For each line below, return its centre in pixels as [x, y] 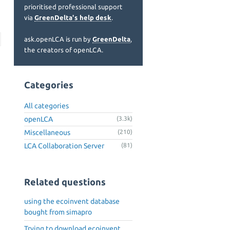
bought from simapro [58, 212]
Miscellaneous [47, 132]
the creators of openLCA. [64, 50]
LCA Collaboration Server [64, 146]
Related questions [65, 182]
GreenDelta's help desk [73, 17]
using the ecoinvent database [72, 202]
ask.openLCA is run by [58, 39]
